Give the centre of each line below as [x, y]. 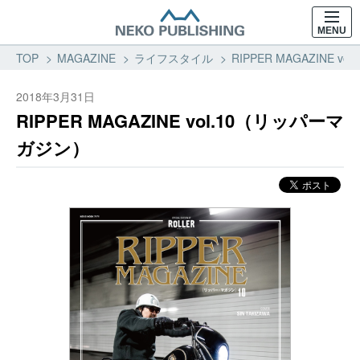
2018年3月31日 [55, 96]
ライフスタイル [174, 58]
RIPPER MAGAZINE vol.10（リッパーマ [180, 121]
